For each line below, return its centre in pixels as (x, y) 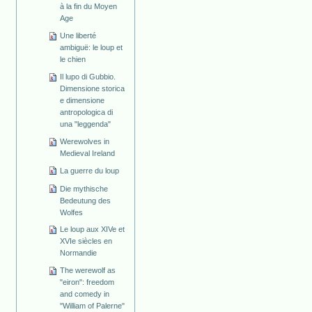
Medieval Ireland (88, 153)
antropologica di (87, 112)
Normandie (79, 253)
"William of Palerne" (93, 306)
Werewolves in (85, 141)
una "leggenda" (86, 124)
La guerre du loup (90, 170)
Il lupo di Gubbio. (88, 77)
